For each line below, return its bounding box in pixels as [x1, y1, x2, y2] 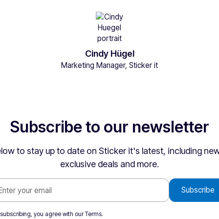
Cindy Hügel [85, 48, 134, 59]
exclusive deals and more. [60, 159, 159, 169]
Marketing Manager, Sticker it [61, 61, 158, 70]
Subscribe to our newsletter [10, 117, 209, 136]
